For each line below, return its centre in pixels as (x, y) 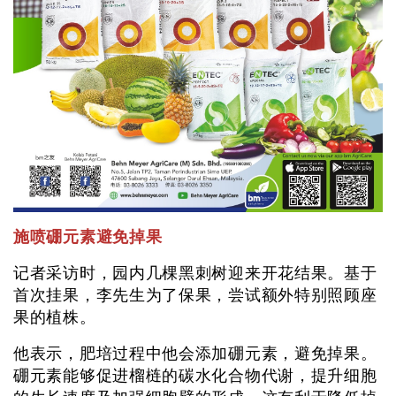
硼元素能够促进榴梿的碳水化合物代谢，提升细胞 (195, 375)
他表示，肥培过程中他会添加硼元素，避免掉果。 (195, 353)
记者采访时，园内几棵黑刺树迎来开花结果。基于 (195, 273)
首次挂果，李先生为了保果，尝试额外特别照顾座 (195, 295)
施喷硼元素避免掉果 (88, 236)
